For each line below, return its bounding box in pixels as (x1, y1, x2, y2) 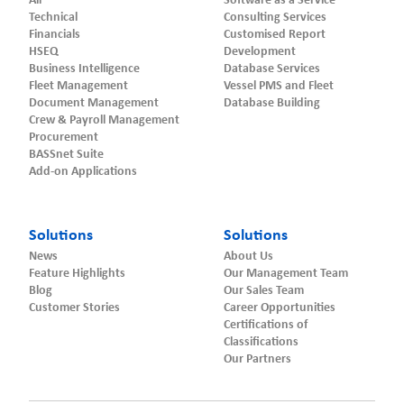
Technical (29, 11, 78, 24)
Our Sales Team (224, 284, 304, 298)
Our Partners (224, 353, 291, 366)
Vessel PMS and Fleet (224, 79, 334, 93)
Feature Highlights (29, 267, 125, 280)
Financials (29, 28, 80, 41)
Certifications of (224, 318, 308, 332)
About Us (224, 250, 273, 263)
